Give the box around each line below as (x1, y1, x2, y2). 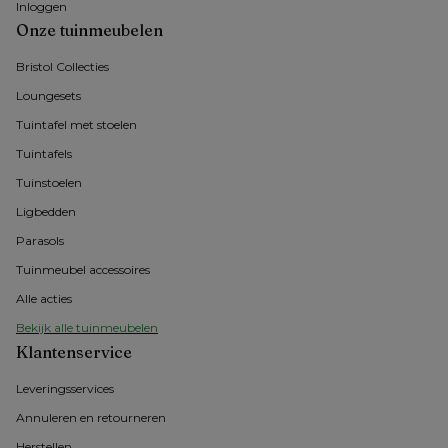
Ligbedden (16, 204, 76, 220)
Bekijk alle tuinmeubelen (16, 320, 158, 336)
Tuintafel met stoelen (16, 117, 137, 133)
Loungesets (16, 88, 81, 104)
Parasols (16, 233, 64, 249)
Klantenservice (16, 342, 132, 363)
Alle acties (16, 291, 72, 307)
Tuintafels (16, 146, 72, 162)
